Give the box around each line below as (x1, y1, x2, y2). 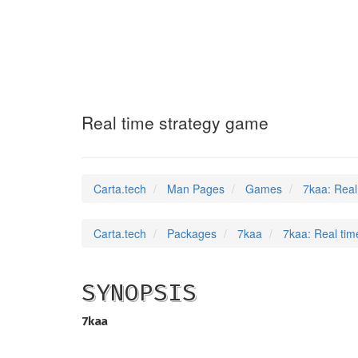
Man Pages (167, 181, 225, 197)
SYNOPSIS (82, 278, 197, 307)
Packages (167, 225, 217, 241)
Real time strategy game (82, 110, 268, 134)
